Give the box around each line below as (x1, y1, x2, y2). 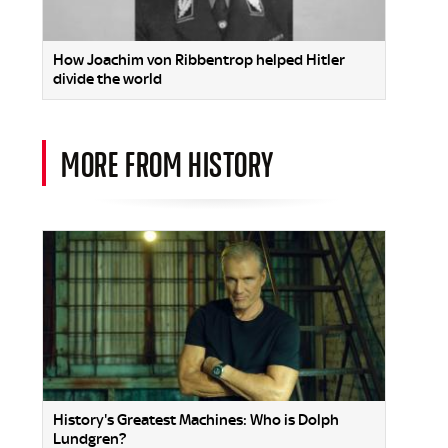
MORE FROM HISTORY (61, 140, 274, 187)
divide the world (53, 70, 162, 89)
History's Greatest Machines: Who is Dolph (53, 410, 339, 429)
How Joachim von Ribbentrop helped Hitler (53, 51, 345, 70)
